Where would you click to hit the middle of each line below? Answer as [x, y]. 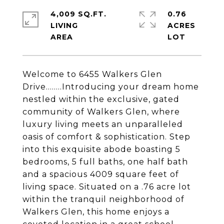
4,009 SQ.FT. [78, 14]
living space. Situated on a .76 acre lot [107, 187]
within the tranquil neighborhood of [103, 199]
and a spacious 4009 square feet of [101, 174]
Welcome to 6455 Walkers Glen [92, 74]
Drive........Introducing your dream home [111, 87]
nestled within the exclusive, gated [101, 99]
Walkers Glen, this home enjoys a [96, 212]
